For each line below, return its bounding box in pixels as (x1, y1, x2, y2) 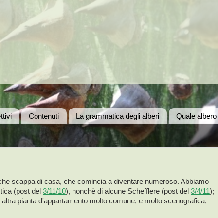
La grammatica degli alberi (75, 111, 159, 120)
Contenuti (29, 111, 59, 120)
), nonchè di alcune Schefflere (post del (66, 187, 191, 195)
